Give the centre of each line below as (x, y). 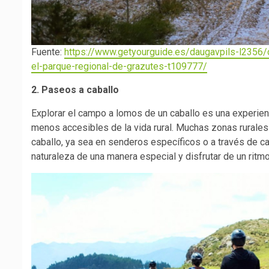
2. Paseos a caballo (75, 90)
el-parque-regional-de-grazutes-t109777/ (119, 67)
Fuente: (48, 52)
